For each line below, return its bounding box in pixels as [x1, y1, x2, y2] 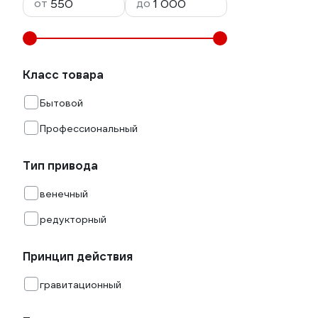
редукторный [40, 213, 106, 226]
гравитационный [40, 278, 121, 291]
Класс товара [23, 67, 104, 82]
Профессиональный [40, 122, 138, 135]
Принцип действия [23, 249, 133, 264]
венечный [40, 187, 88, 200]
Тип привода [23, 158, 98, 173]
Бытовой [40, 97, 83, 109]
